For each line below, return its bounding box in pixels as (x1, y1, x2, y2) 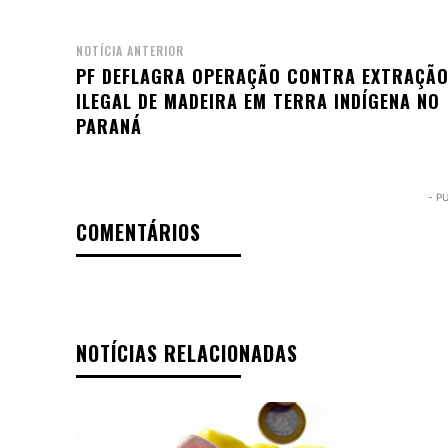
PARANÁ (76, 113, 142, 140)
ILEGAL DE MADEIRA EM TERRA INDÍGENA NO (76, 88, 440, 115)
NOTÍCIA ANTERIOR (76, 42, 184, 60)
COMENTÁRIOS (76, 217, 201, 248)
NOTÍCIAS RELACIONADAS (76, 338, 298, 369)
